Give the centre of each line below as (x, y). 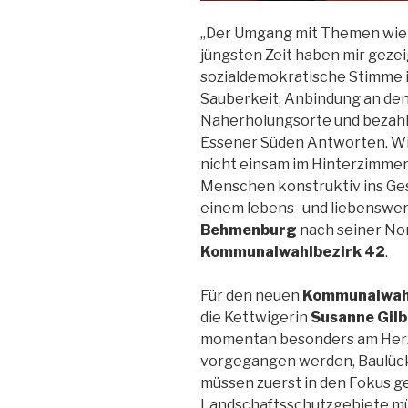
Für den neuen (251, 296)
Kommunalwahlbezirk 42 (293, 252)
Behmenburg (250, 230)
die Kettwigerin (255, 318)
